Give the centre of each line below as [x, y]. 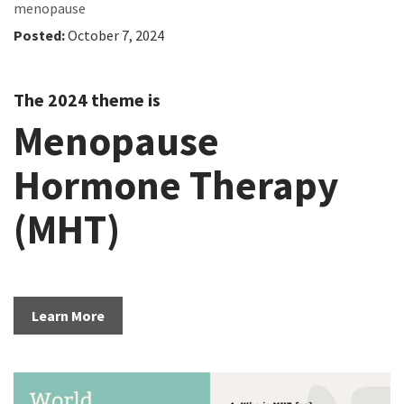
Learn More [68, 316]
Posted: [41, 36]
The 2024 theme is [87, 100]
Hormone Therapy [176, 185]
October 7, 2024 [116, 36]
